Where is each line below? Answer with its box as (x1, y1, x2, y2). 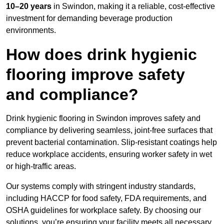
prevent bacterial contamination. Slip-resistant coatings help (6, 138, 217, 147)
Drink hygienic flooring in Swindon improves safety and (6, 114, 200, 123)
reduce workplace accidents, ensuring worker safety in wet (6, 150, 212, 159)
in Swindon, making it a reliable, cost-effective (51, 2, 215, 11)
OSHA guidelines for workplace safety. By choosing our (6, 206, 201, 215)
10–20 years (6, 2, 51, 11)
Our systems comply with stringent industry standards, (6, 182, 195, 191)
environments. (6, 26, 56, 35)
